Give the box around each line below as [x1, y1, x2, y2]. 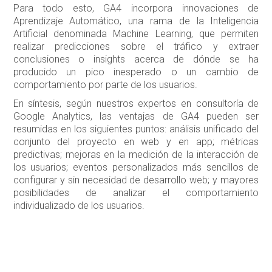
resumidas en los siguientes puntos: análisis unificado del [13, 123, 259, 135]
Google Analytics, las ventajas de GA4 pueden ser [13, 110, 259, 123]
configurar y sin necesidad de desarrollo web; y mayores [13, 174, 259, 186]
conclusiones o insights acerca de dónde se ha [13, 53, 259, 66]
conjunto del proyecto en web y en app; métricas [13, 136, 259, 148]
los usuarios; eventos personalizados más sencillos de [13, 161, 259, 174]
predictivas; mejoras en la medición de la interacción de [13, 149, 259, 161]
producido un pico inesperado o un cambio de [13, 66, 259, 78]
